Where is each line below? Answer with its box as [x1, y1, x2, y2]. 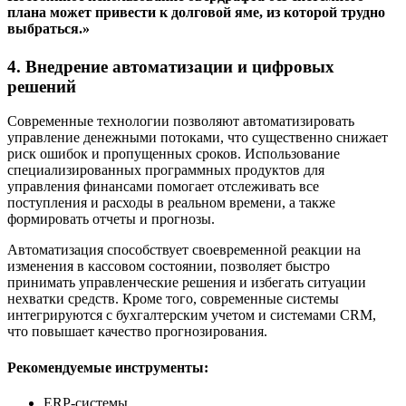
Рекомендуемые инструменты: [7, 359, 208, 375]
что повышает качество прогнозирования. [7, 324, 267, 340]
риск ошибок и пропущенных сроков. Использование [7, 146, 340, 162]
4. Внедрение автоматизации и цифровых [7, 56, 334, 76]
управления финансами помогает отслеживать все [7, 179, 319, 195]
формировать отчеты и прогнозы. [7, 211, 215, 227]
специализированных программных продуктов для [7, 162, 324, 179]
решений [7, 76, 76, 96]
